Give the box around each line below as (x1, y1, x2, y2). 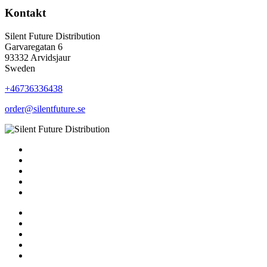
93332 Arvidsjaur (5, 52, 70, 63)
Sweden (5, 63, 35, 73)
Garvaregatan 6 (5, 41, 63, 52)
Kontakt (5, 7, 46, 20)
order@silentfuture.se (5, 103, 85, 114)
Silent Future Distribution (5, 30, 100, 41)
